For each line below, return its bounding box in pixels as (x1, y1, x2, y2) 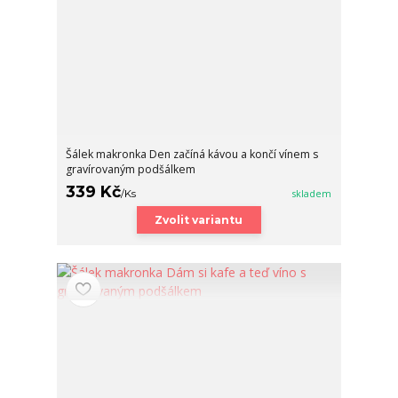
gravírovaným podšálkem (66, 161, 196, 177)
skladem (292, 187, 332, 200)
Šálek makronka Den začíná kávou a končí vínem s (66, 146, 319, 162)
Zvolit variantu (155, 212, 243, 227)
